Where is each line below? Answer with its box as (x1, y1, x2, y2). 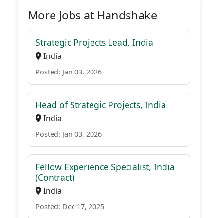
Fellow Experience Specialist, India (36, 161, 175, 173)
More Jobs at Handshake (28, 7, 157, 23)
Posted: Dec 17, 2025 (36, 202, 104, 211)
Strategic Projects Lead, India (36, 36, 153, 48)
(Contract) (36, 171, 74, 183)
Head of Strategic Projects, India (36, 99, 166, 110)
